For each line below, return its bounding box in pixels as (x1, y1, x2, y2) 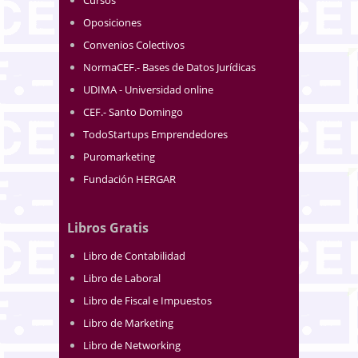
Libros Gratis (67, 218, 149, 237)
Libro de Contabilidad (83, 248, 185, 263)
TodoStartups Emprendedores (83, 127, 228, 142)
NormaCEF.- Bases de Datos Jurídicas (83, 60, 256, 75)
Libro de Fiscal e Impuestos (83, 292, 212, 308)
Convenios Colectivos (83, 38, 185, 53)
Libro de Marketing (83, 315, 173, 330)
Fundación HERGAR (83, 172, 176, 187)
